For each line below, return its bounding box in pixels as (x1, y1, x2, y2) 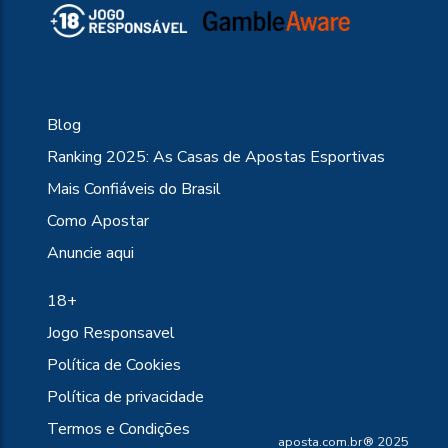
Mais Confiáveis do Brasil (47, 178, 221, 201)
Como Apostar (47, 210, 149, 233)
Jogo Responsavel (47, 322, 175, 345)
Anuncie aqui (47, 242, 134, 265)
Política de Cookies (47, 354, 181, 377)
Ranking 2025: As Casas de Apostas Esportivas (47, 146, 385, 169)
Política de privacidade (47, 386, 204, 409)
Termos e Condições (47, 418, 190, 441)
